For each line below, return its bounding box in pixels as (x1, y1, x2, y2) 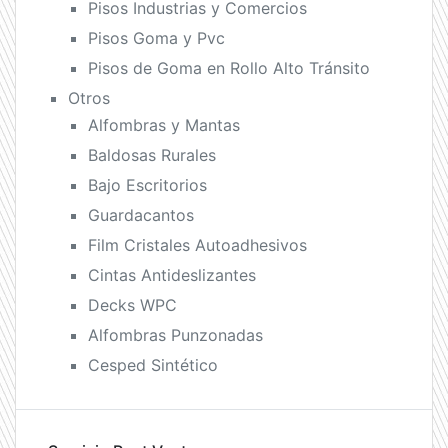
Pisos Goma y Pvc (88, 28, 225, 48)
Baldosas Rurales (88, 145, 216, 165)
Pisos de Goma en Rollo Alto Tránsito (88, 58, 370, 78)
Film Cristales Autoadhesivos (88, 235, 307, 255)
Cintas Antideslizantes (88, 265, 256, 285)
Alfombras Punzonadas (88, 325, 263, 345)
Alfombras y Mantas (88, 115, 240, 135)
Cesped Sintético (88, 355, 218, 375)
